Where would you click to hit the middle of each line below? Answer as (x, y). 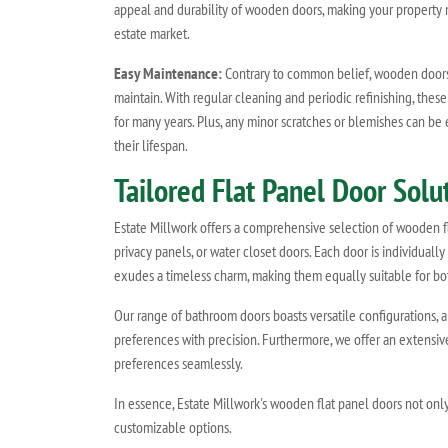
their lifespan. (151, 144)
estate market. (152, 32)
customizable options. (173, 426)
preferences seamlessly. (178, 362)
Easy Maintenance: (168, 72)
